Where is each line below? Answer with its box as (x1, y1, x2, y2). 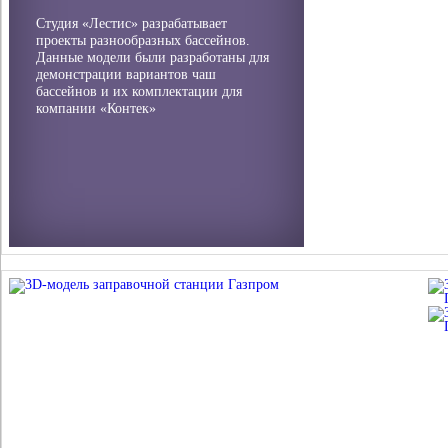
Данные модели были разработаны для (36, 50, 269, 65)
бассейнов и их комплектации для (36, 84, 242, 99)
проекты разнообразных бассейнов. (36, 33, 250, 48)
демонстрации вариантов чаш (36, 67, 216, 82)
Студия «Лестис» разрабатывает (36, 16, 227, 31)
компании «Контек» (36, 101, 156, 116)
